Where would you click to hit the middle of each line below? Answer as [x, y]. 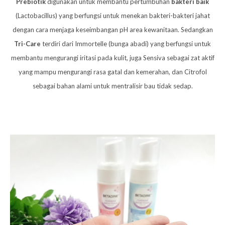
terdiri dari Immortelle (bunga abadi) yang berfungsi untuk [126, 43]
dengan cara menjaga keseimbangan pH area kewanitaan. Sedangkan [113, 29]
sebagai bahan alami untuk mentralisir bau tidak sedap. [113, 86]
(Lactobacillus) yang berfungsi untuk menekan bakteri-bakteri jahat [113, 15]
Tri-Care [27, 43]
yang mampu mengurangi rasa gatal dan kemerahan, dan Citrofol [113, 72]
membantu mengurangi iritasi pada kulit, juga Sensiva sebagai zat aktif [113, 58]
